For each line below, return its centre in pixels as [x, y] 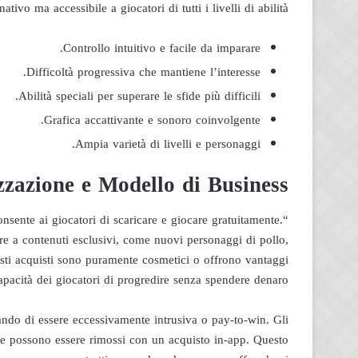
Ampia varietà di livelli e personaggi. [168, 143]
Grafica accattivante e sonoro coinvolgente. [152, 119]
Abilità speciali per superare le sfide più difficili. [139, 95]
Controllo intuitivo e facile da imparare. [162, 48]
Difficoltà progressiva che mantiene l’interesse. [143, 72]
